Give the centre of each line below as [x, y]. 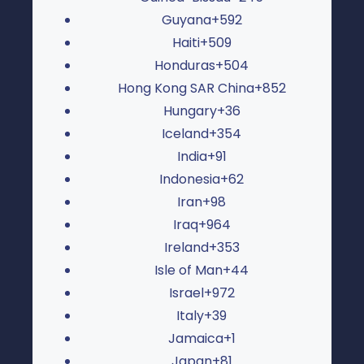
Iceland [185, 133]
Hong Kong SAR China [186, 88]
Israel [186, 292]
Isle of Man [188, 270]
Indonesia [190, 179]
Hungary [190, 110]
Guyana [186, 19]
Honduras [185, 65]
